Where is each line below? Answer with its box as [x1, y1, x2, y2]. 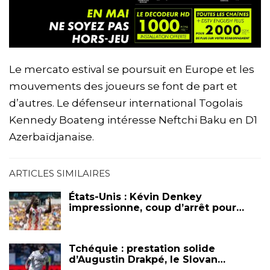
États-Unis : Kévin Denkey [69, 191, 202, 203]
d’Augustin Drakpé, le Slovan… [69, 253, 225, 265]
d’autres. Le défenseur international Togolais [9, 97, 243, 110]
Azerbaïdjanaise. [9, 131, 94, 143]
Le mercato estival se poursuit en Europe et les [9, 63, 254, 76]
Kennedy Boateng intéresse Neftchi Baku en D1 [9, 114, 257, 127]
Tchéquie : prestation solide [69, 242, 215, 254]
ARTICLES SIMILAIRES [9, 168, 110, 180]
